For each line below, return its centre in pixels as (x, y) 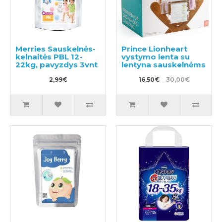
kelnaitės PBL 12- (49, 56)
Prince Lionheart (154, 49)
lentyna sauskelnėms (164, 64)
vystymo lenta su (156, 56)
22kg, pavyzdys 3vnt (56, 64)
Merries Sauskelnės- (55, 49)
